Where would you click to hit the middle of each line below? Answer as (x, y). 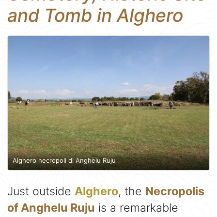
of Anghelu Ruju (51, 208)
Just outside (41, 191)
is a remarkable (137, 208)
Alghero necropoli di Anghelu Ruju (64, 160)
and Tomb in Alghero (95, 15)
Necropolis (175, 191)
